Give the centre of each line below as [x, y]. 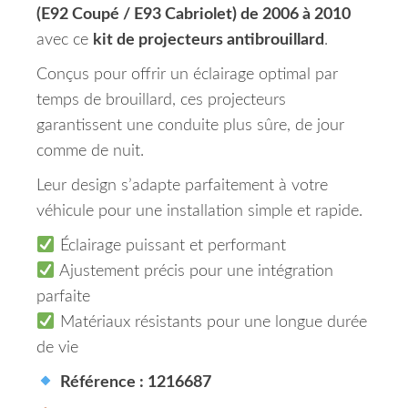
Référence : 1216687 [135, 383]
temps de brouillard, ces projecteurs [161, 101]
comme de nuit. [90, 152]
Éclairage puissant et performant [170, 246]
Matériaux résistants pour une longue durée [211, 323]
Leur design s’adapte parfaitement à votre [182, 186]
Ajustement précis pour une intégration [194, 272]
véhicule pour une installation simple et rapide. [199, 212]
